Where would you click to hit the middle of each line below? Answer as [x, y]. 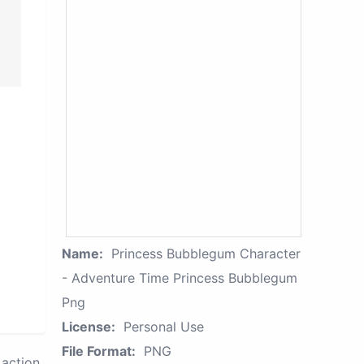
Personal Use [164, 327]
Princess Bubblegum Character [206, 253]
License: [89, 327]
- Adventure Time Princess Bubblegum [180, 278]
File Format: [99, 351]
